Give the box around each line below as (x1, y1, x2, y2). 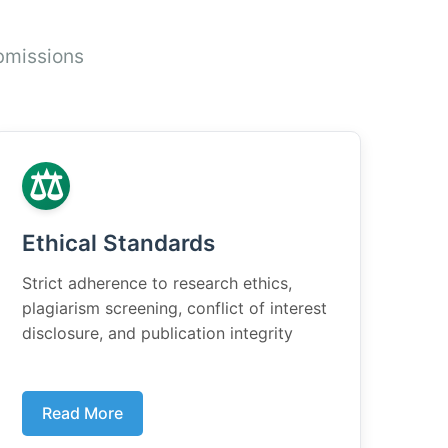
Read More (42, 403, 123, 423)
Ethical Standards (22, 229, 215, 256)
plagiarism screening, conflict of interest (22, 298, 327, 318)
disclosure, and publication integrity (22, 323, 293, 343)
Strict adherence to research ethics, (22, 273, 292, 293)
